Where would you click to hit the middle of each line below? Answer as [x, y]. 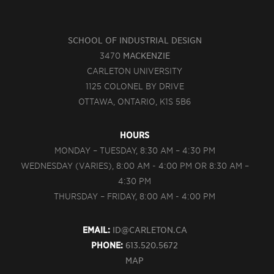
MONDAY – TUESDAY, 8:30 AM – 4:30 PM [135, 150]
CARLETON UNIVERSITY [135, 71]
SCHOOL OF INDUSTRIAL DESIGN [135, 40]
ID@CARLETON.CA [150, 230]
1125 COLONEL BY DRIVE [135, 86]
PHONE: [107, 245]
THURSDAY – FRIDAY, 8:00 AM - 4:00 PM [135, 196]
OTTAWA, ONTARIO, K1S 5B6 [135, 102]
